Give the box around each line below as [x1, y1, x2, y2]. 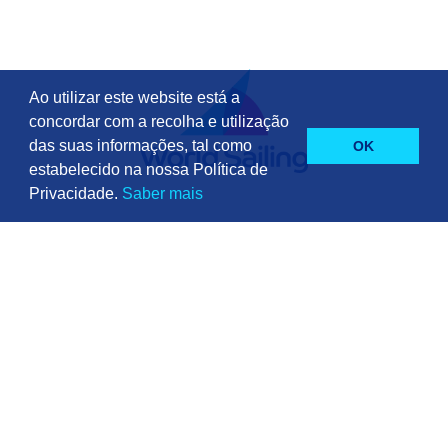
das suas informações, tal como [28, 137, 252, 154]
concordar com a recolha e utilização [28, 113, 289, 130]
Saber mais [121, 185, 203, 202]
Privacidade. [28, 185, 122, 202]
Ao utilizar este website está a [28, 89, 240, 106]
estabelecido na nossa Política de [28, 161, 268, 178]
